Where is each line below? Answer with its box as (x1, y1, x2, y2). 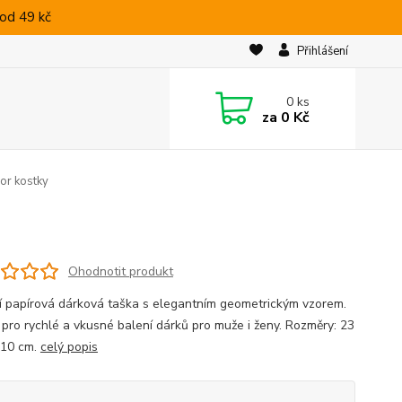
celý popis (39, 338, 98, 355)
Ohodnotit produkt (67, 262, 173, 280)
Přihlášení (296, 43, 348, 59)
